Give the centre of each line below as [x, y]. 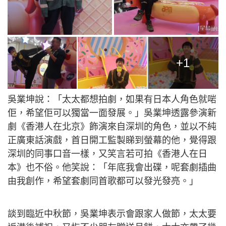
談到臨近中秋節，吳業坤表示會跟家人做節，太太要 [112, 214]
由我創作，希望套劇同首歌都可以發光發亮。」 [103, 181]
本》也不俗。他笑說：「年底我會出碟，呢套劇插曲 [112, 168]
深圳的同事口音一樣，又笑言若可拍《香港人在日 [107, 154]
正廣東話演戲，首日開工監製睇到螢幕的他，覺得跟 [112, 140]
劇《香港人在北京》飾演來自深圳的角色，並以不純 [112, 127]
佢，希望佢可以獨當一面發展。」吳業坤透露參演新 [112, 113]
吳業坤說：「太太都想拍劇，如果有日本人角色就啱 [112, 100]
